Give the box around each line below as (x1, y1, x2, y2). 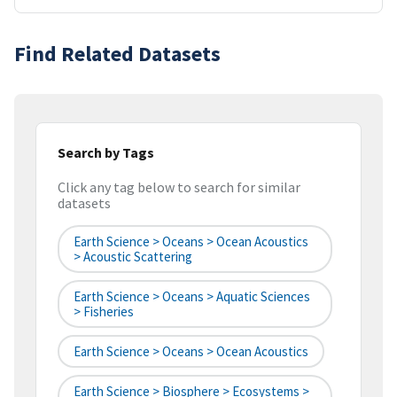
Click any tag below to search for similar (58, 178, 300, 197)
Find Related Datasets (14, 39, 221, 67)
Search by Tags (58, 143, 154, 161)
